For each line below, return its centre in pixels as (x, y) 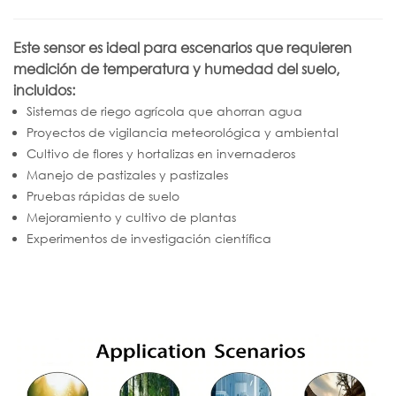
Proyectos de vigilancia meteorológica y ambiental (183, 133)
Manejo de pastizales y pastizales (127, 175)
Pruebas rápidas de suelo (103, 196)
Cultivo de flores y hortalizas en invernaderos (161, 154)
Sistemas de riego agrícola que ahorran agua (164, 111)
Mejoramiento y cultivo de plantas (131, 217)
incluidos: (44, 91)
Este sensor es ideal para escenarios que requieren (183, 48)
